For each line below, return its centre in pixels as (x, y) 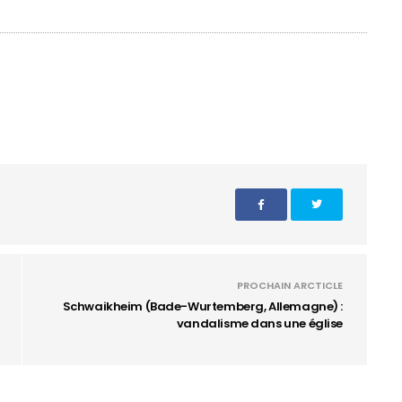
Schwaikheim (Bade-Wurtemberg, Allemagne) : (202, 306)
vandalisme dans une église (259, 323)
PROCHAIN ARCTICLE (290, 285)
